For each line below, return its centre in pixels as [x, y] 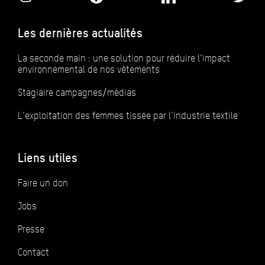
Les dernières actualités [80, 33]
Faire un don [43, 183]
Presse [31, 230]
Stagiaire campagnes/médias [77, 93]
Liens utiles [48, 158]
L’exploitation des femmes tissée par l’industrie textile [128, 116]
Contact [33, 253]
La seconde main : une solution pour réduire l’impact [124, 59]
